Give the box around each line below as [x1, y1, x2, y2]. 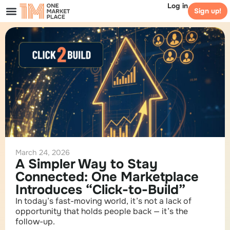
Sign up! [194, 7, 221, 15]
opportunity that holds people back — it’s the [15, 206, 188, 217]
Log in [167, 2, 188, 10]
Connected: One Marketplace [15, 168, 199, 185]
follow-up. [15, 216, 55, 227]
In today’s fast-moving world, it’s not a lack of [15, 196, 191, 206]
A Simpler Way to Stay [15, 156, 158, 172]
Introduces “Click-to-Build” [15, 181, 185, 198]
